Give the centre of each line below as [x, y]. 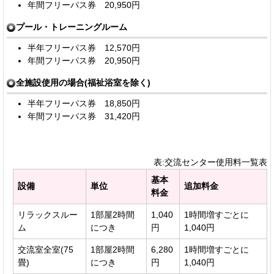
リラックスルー [48, 214]
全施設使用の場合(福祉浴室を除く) [83, 82]
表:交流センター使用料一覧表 [210, 162]
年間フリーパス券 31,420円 [83, 116]
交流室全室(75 [46, 249]
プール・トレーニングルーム [72, 27]
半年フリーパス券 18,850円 [83, 103]
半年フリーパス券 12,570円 [83, 47]
